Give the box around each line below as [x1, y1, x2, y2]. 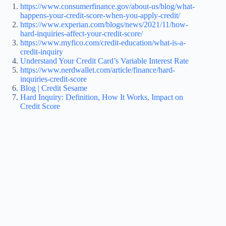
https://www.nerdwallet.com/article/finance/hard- [20, 66, 175, 75]
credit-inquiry [20, 47, 63, 56]
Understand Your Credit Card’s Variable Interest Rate [20, 56, 189, 66]
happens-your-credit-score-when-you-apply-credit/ [20, 11, 180, 20]
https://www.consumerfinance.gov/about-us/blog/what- [20, 2, 195, 11]
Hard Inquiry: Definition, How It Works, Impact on [20, 93, 183, 102]
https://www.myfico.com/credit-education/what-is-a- [20, 38, 186, 47]
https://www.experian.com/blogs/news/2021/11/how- [20, 20, 188, 29]
